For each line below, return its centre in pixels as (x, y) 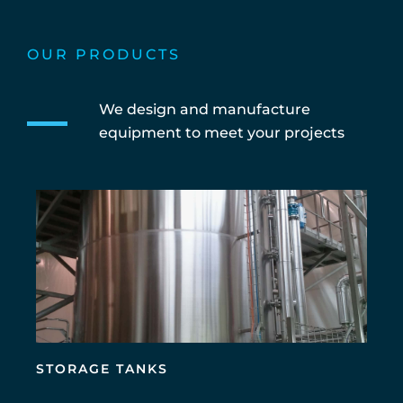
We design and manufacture (205, 110)
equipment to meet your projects (222, 133)
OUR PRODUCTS (104, 55)
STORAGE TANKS (102, 369)
